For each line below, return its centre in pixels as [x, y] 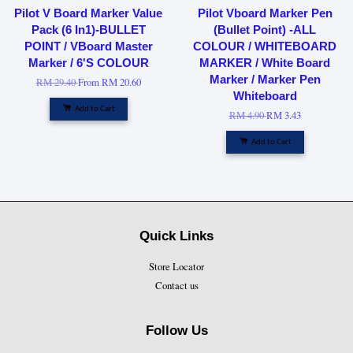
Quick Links [176, 236]
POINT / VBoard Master [88, 46]
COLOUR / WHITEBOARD [265, 46]
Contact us [176, 286]
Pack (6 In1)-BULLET [88, 30]
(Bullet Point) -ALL [265, 30]
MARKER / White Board [265, 63]
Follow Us [176, 331]
